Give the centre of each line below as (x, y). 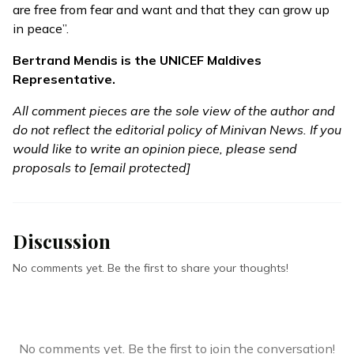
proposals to (51, 168)
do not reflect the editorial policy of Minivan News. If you (177, 130)
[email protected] (140, 168)
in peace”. (41, 28)
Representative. (64, 79)
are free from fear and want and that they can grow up (171, 9)
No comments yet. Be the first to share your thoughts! (151, 268)
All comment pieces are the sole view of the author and (174, 111)
